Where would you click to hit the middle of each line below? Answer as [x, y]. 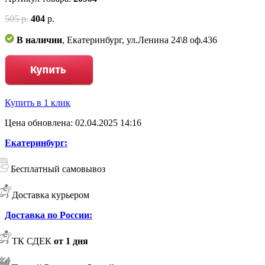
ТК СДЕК [32, 241]
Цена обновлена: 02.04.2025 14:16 [73, 122]
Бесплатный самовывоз [58, 169]
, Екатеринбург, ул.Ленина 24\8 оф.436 [140, 40]
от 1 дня [71, 241]
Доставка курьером [51, 195]
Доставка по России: [49, 215]
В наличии [39, 40]
